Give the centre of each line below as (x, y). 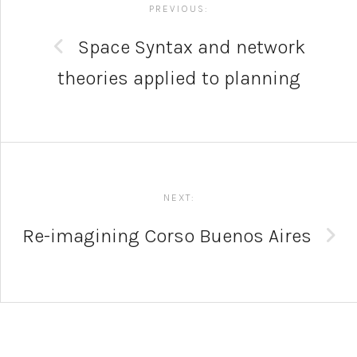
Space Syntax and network (189, 47)
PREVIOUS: (179, 9)
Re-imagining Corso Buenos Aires (169, 236)
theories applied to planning (179, 78)
